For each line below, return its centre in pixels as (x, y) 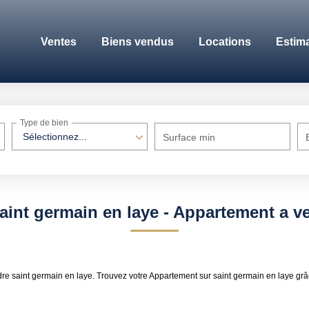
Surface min (189, 137)
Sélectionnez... (55, 137)
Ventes (59, 41)
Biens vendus (138, 41)
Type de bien (44, 123)
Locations (225, 41)
